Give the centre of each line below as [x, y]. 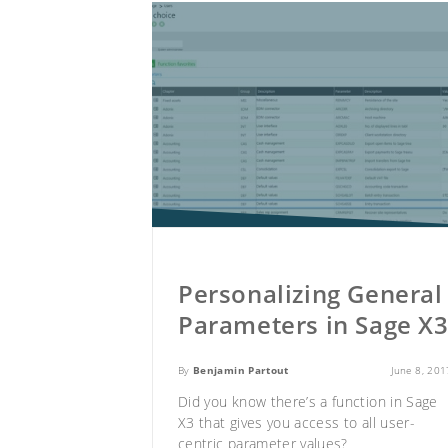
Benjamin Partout [241, 370]
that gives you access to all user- [304, 423]
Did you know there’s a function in [292, 402]
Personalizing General [310, 294]
